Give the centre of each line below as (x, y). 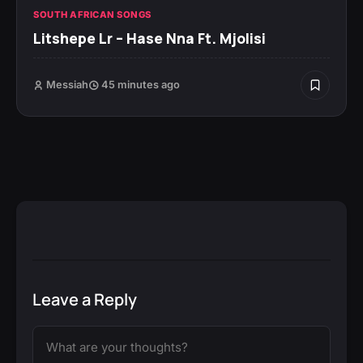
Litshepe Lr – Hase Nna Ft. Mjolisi (149, 38)
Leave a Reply (85, 300)
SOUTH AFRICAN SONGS (92, 15)
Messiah (67, 85)
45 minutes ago (139, 85)
